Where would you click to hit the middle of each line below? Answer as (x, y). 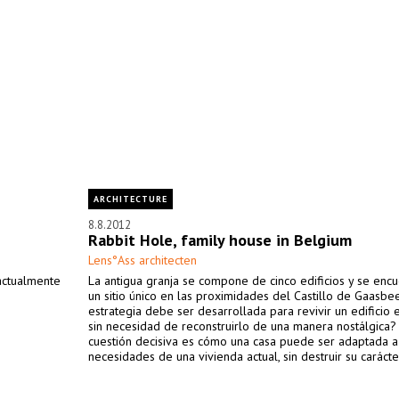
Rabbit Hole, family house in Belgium (220, 240)
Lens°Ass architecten (142, 260)
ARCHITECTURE (130, 199)
